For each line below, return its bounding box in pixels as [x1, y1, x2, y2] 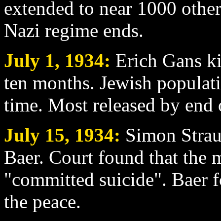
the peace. [4, 190, 81, 212]
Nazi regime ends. [4, 19, 144, 41]
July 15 [4, 124, 65, 146]
